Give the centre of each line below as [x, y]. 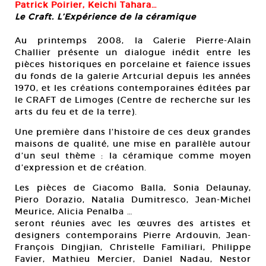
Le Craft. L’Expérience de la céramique [105, 17]
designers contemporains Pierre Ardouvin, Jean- [133, 235]
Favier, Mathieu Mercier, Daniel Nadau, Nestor [133, 259]
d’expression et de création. [81, 167]
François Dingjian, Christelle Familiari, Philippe [133, 247]
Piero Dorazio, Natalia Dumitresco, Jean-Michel [133, 199]
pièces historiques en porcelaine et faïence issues [133, 64]
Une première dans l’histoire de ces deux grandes [133, 132]
